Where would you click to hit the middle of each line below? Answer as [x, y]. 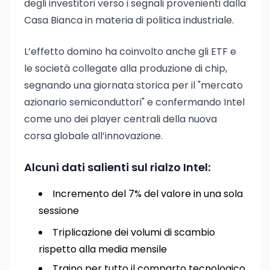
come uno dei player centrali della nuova [121, 119]
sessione [59, 211]
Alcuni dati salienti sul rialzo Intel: [117, 167]
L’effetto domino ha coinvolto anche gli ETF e [130, 52]
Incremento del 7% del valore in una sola [148, 194]
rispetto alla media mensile [103, 249]
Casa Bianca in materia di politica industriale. [129, 20]
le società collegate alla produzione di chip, [126, 68]
